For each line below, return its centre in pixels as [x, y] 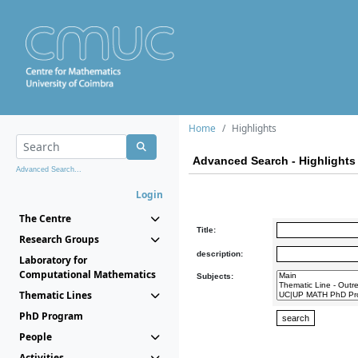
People [36, 337]
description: [220, 254]
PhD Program [51, 316]
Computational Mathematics [88, 274]
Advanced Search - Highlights [274, 161]
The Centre [45, 219]
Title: [206, 230]
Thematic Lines [56, 295]
